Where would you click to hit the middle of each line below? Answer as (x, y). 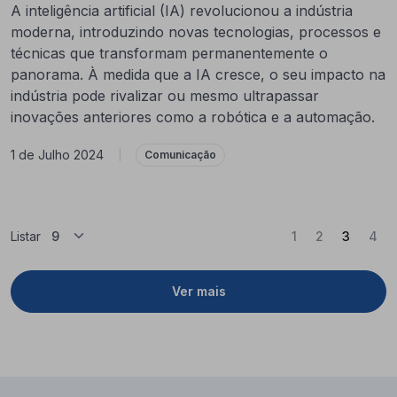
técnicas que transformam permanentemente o (169, 53)
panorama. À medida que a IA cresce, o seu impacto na (198, 74)
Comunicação (180, 154)
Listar (26, 236)
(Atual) (369, 235)
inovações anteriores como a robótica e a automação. (193, 117)
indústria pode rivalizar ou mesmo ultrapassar (165, 95)
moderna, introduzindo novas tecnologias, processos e (196, 31)
